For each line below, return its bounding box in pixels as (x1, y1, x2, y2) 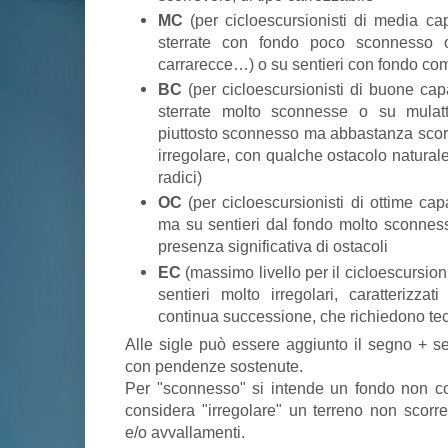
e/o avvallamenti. (125, 423, 245, 442)
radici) (158, 168, 202, 187)
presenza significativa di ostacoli (158, 237, 388, 256)
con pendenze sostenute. (125, 357, 303, 376)
